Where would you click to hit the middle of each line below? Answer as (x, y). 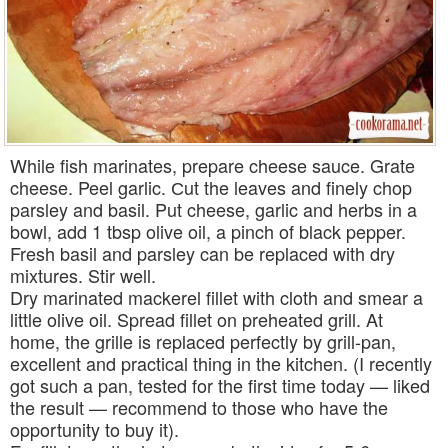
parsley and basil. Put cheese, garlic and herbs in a (213, 208)
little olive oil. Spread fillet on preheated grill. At (196, 318)
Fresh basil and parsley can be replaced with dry (202, 252)
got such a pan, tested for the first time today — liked (220, 384)
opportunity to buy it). (94, 428)
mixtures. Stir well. (83, 274)
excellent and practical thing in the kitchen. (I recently (221, 362)
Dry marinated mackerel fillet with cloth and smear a (216, 296)
